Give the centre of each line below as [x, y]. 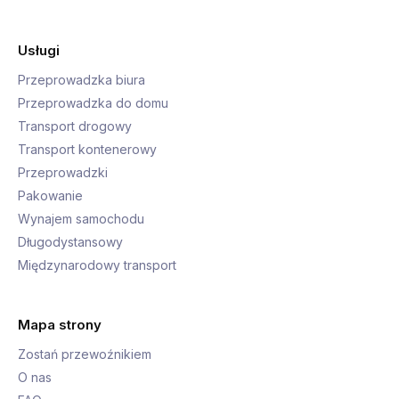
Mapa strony [60, 324]
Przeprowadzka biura [81, 79]
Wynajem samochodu [81, 218]
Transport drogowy [75, 126]
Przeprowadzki [63, 172]
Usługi [39, 50]
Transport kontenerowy [87, 149]
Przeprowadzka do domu [93, 102]
